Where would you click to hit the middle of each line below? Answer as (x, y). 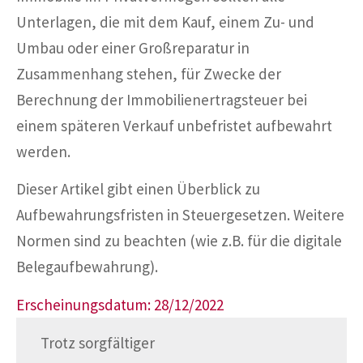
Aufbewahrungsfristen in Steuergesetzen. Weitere (180, 215)
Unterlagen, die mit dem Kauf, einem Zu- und (165, 21)
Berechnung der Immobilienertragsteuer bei (162, 99)
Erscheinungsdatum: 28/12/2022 (120, 304)
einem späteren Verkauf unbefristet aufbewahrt (174, 125)
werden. (43, 151)
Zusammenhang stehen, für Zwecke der (149, 73)
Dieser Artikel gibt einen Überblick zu (138, 189)
